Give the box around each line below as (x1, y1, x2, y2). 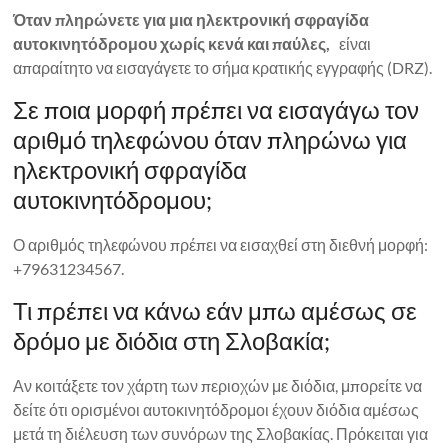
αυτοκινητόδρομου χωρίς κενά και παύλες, (13, 33, 331, 53)
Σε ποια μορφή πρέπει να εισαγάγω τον (13, 94, 420, 124)
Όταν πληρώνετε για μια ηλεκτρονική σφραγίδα (13, 9, 370, 29)
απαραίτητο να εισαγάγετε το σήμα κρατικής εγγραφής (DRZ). (13, 57, 433, 77)
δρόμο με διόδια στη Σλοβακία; (13, 325, 331, 355)
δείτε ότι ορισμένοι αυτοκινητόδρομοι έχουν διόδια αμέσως (13, 399, 420, 419)
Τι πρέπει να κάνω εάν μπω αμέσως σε (13, 295, 418, 325)
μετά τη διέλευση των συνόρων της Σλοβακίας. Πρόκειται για (13, 423, 429, 443)
